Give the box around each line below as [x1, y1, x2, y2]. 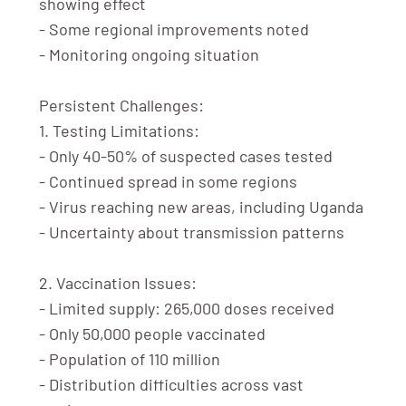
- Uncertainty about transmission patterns [38, 221, 344, 242]
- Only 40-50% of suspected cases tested [38, 145, 333, 166]
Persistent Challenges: [38, 94, 204, 115]
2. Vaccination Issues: [38, 272, 197, 293]
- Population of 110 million [38, 348, 220, 369]
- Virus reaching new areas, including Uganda [38, 196, 363, 217]
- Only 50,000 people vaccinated [38, 323, 266, 343]
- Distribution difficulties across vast [38, 373, 304, 394]
